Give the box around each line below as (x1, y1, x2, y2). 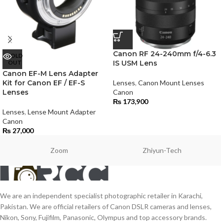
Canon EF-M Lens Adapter (2, 69, 98, 78)
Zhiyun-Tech (143, 146, 182, 154)
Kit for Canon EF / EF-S (2, 78, 85, 87)
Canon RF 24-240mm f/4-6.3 (113, 49, 216, 58)
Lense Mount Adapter (28, 108, 96, 116)
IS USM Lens (113, 59, 157, 68)
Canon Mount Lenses (138, 78, 204, 87)
